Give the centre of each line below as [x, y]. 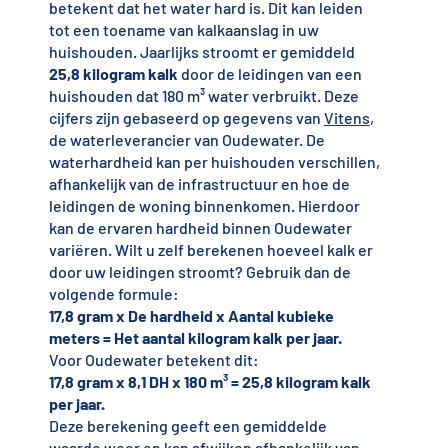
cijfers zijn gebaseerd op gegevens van [186, 118]
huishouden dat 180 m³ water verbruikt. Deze [203, 96]
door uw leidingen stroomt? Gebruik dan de [199, 272]
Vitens [346, 118]
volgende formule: [113, 294]
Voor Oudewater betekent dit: [153, 360]
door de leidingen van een [269, 74]
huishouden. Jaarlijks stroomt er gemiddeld [201, 52]
